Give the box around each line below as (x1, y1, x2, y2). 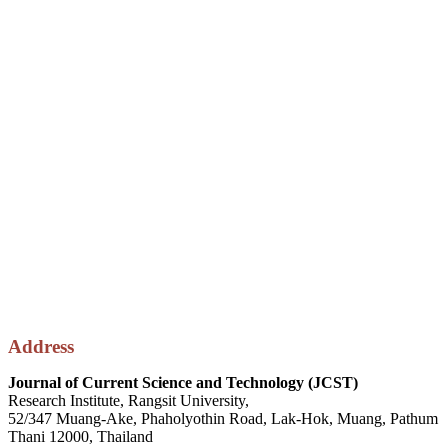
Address (8, 335, 74, 357)
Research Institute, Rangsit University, (8, 391, 249, 409)
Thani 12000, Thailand (8, 427, 153, 445)
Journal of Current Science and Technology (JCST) (8, 373, 358, 391)
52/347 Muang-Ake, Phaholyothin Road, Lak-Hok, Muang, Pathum (8, 409, 438, 427)
